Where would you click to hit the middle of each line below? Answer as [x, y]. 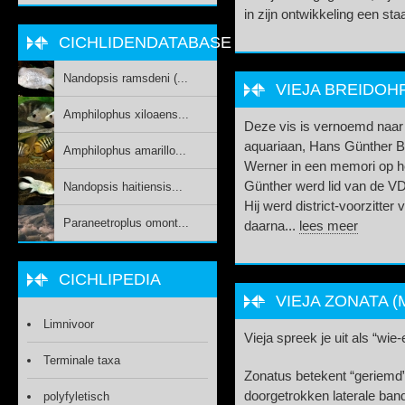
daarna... [272, 226]
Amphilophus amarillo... [125, 151]
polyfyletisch [76, 396]
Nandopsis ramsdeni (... [126, 78]
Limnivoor [69, 324]
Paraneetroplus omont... [126, 223]
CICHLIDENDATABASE [145, 42]
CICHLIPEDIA [110, 279]
